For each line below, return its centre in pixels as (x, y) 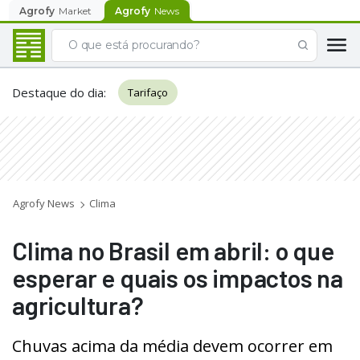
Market (75, 10)
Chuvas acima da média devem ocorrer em (172, 346)
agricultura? (78, 305)
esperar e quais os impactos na (178, 278)
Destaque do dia (58, 92)
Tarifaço (148, 92)
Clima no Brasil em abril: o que (173, 250)
